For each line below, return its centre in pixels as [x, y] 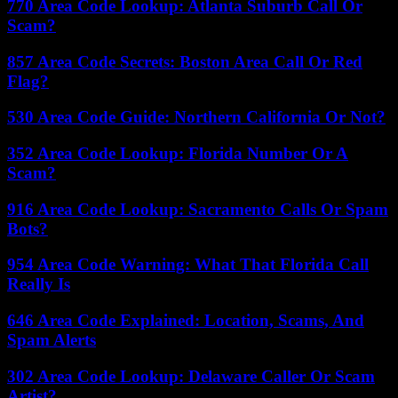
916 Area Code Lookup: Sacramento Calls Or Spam [198, 209]
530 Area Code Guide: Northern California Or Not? [196, 117]
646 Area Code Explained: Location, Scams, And [186, 321]
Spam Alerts [52, 340]
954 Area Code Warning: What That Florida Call [188, 265]
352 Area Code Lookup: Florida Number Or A [178, 153]
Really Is [39, 284]
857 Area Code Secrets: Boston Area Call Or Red [185, 61]
